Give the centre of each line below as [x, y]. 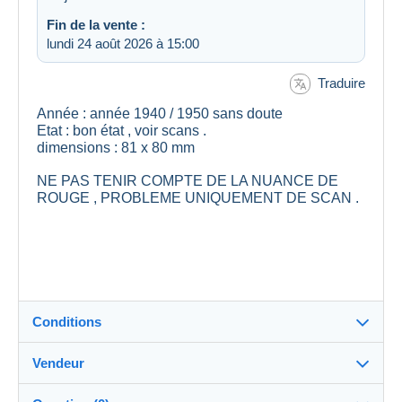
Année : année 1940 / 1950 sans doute [162, 114]
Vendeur [58, 363]
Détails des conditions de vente [148, 375]
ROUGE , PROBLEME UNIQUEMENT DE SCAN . [198, 198]
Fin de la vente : [96, 24]
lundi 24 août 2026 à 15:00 [123, 43]
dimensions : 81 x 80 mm [123, 148]
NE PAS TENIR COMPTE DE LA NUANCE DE [188, 181]
